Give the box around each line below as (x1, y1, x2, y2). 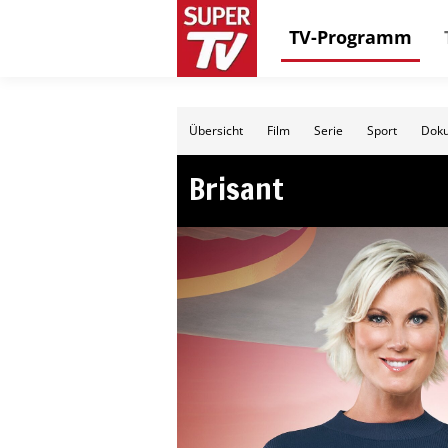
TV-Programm (289, 24, 412, 49)
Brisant (189, 167, 284, 210)
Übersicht (189, 122, 243, 139)
